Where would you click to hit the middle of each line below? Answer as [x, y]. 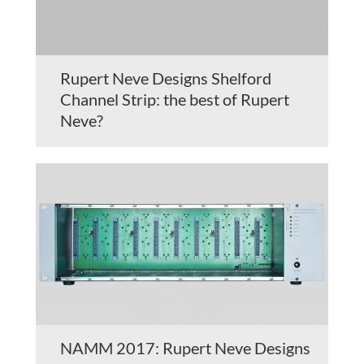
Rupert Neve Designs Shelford [166, 78]
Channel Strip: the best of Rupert [175, 99]
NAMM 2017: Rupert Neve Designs [185, 347]
